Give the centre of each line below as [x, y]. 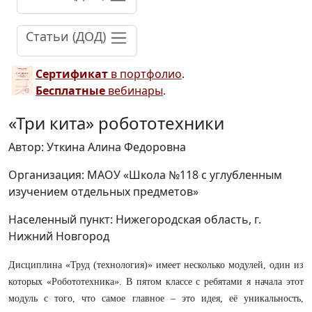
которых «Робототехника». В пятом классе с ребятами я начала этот [156, 282]
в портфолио [145, 74]
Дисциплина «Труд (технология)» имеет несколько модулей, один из [156, 265]
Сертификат [72, 74]
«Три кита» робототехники [116, 123]
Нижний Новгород [59, 236]
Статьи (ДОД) [68, 37]
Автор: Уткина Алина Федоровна [97, 147]
